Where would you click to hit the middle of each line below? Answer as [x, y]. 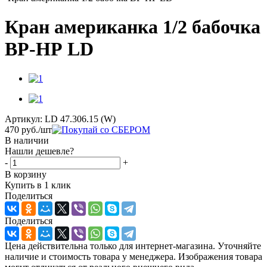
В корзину [26, 174]
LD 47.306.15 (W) [80, 119]
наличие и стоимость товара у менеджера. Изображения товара [133, 256]
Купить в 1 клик [38, 185]
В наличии [27, 140]
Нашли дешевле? [39, 151]
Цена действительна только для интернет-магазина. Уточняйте [133, 246]
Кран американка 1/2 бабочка [133, 27]
